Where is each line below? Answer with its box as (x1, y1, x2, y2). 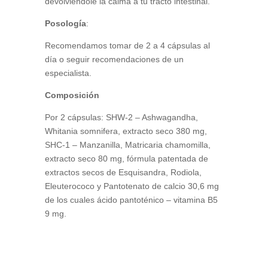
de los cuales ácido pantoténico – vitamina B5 (44, 194, 218, 205)
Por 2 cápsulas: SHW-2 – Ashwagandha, (44, 112, 198, 122)
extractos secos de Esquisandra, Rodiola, (44, 167, 202, 177)
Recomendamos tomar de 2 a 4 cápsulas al (44, 40, 210, 50)
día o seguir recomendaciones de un (44, 54, 184, 64)
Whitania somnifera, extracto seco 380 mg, (44, 126, 207, 136)
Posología (44, 18, 86, 28)
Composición (44, 90, 99, 100)
